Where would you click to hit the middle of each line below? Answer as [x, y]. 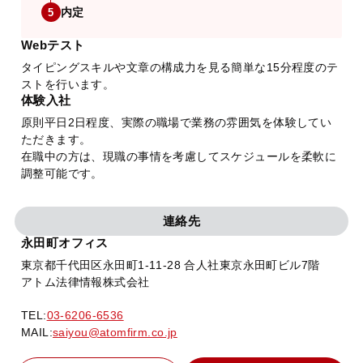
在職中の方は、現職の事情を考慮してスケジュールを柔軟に [179, 157]
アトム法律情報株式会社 [85, 282]
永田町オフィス [64, 243]
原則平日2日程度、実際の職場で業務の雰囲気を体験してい [176, 123]
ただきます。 [56, 140]
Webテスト [53, 45]
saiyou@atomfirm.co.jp [115, 333]
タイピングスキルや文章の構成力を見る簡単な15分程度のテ [179, 68]
